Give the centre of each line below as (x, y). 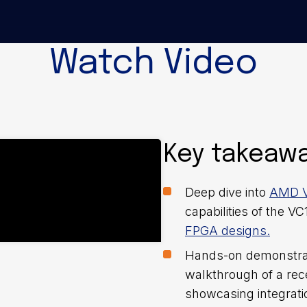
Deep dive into (227, 192)
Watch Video (153, 64)
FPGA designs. (228, 231)
